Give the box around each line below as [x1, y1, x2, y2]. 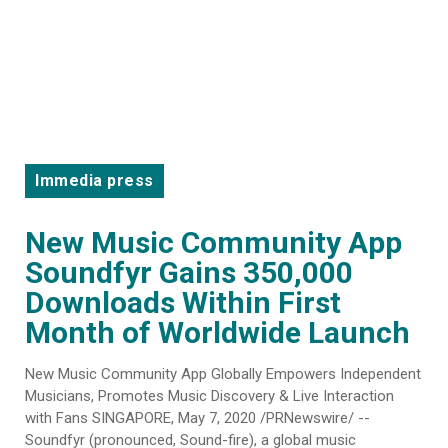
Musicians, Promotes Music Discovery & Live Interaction [25, 387, 394, 405]
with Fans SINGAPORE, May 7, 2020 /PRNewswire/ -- [25, 409, 370, 427]
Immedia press [35, 171, 154, 190]
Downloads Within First [25, 285, 341, 320]
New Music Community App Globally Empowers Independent [25, 365, 421, 383]
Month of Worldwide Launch [25, 315, 417, 350]
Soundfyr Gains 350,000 [25, 255, 353, 290]
